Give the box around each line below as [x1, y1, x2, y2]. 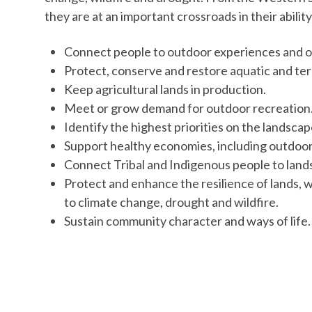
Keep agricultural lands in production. [64, 81, 266, 97]
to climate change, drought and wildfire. [64, 194, 279, 210]
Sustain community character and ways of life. [64, 213, 311, 228]
